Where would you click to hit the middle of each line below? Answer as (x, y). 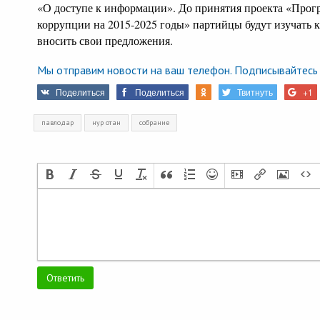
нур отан (106, 122)
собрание (154, 122)
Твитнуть (255, 92)
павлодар (57, 122)
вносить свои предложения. (105, 40)
